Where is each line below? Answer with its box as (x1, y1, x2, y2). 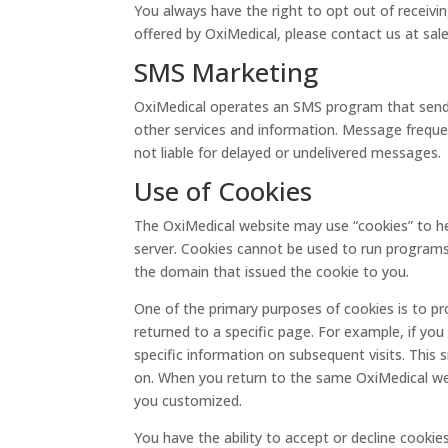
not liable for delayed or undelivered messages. (134, 142, 442, 162)
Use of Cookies (134, 172, 313, 209)
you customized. (134, 390, 243, 410)
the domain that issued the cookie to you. (134, 261, 410, 281)
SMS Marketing (134, 53, 319, 90)
